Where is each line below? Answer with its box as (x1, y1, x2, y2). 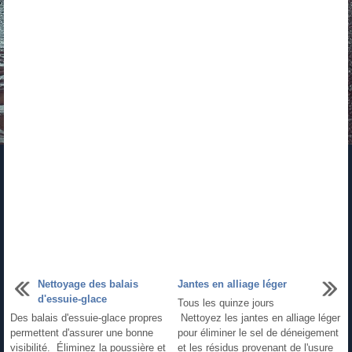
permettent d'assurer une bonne (10, 327, 153, 339)
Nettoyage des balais (38, 278, 138, 291)
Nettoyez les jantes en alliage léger (178, 312, 340, 324)
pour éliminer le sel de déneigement (178, 327, 339, 339)
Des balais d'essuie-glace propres (10, 312, 163, 324)
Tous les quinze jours (178, 297, 274, 310)
